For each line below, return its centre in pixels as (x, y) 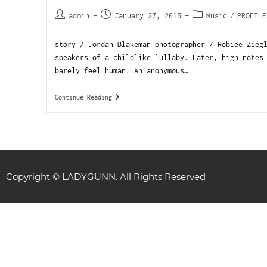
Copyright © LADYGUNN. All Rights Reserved (106, 176)
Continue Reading (83, 97)
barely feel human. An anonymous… (121, 71)
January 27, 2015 (148, 16)
